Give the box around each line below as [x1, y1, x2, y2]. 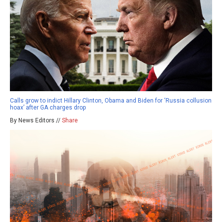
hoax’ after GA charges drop [10, 104, 86, 111]
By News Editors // [10, 116, 62, 124]
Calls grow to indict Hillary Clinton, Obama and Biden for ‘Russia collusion [10, 97, 212, 104]
